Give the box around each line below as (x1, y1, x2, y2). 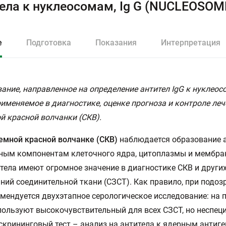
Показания (95, 38, 137, 47)
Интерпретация (161, 38, 220, 47)
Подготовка (26, 38, 71, 47)
